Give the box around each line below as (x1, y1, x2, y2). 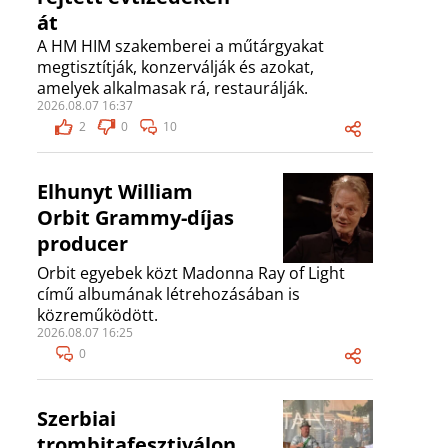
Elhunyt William (37, 178, 193, 206)
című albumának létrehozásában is (37, 283, 300, 306)
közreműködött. (37, 304, 158, 327)
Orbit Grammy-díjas (37, 204, 234, 232)
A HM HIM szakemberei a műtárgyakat (37, 35, 324, 58)
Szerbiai (37, 405, 116, 433)
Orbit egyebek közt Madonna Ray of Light (37, 262, 345, 285)
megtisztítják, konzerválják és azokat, (37, 56, 314, 79)
